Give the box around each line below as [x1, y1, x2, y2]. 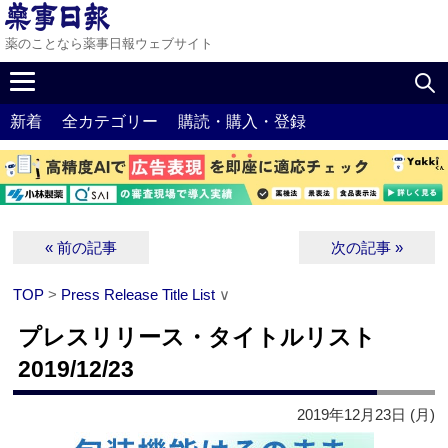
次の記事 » [322, 239, 411, 257]
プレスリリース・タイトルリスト [18, 324, 400, 351]
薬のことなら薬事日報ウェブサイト [5, 36, 213, 51]
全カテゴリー [62, 113, 158, 130]
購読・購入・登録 [178, 113, 306, 130]
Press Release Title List [61, 286, 216, 304]
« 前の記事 [37, 239, 126, 257]
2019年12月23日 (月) [296, 406, 435, 424]
